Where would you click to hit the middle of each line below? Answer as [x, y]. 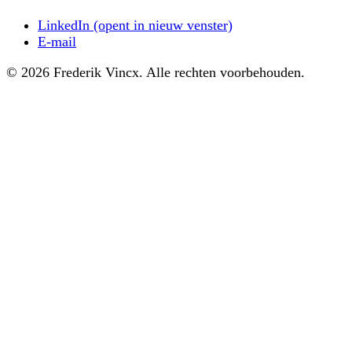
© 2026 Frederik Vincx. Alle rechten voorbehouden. [156, 73]
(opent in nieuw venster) [161, 25]
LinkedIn [64, 25]
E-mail [57, 41]
